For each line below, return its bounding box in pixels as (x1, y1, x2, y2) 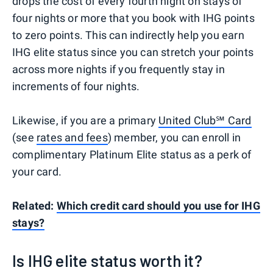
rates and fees (37, 130, 108, 144)
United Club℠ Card (158, 113, 252, 127)
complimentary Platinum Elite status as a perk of (12, 147, 252, 161)
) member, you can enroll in (107, 130, 241, 144)
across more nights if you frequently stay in (12, 62, 225, 76)
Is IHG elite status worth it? (12, 250, 202, 270)
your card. (12, 165, 62, 178)
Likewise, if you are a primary (12, 113, 159, 127)
